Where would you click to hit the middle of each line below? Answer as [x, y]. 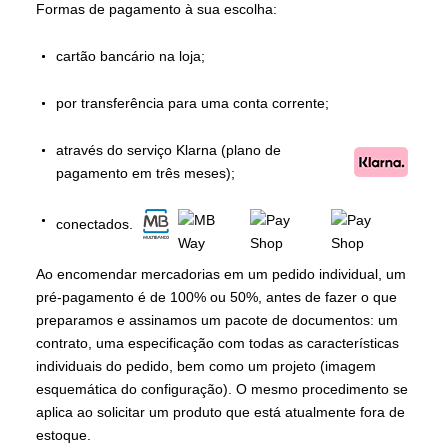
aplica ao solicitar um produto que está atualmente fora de [220, 412]
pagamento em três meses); [145, 173]
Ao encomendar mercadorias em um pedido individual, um [221, 274]
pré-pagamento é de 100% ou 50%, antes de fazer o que [216, 297]
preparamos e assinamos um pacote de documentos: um [217, 320]
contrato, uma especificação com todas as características [217, 343]
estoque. [63, 435]
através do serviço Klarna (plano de [168, 150]
